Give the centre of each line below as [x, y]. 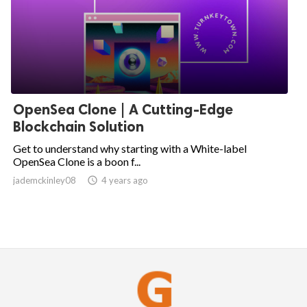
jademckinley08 [45, 181]
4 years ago [125, 181]
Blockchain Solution [78, 127]
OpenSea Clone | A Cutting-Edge [123, 110]
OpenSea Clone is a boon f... [77, 162]
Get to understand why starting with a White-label [130, 149]
